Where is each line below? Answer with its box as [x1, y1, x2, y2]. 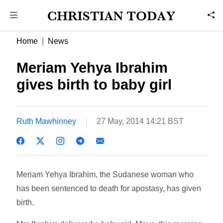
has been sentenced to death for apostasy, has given [16, 184, 202, 193]
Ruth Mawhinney [16, 116, 77, 125]
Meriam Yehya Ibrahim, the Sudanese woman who [16, 170, 194, 179]
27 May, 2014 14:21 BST [97, 116, 184, 125]
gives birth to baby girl [16, 77, 172, 93]
